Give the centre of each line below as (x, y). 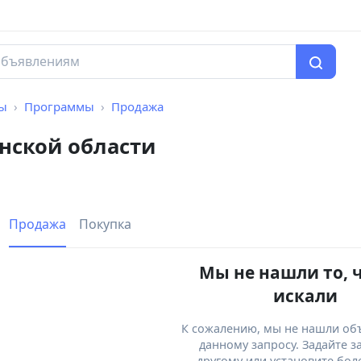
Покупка (105, 224)
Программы (59, 107)
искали (305, 296)
